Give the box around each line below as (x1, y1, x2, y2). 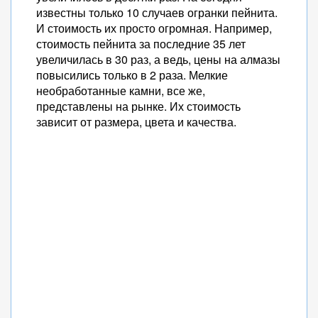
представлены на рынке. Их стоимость (36, 98, 241, 114)
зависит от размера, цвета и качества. (36, 114, 236, 130)
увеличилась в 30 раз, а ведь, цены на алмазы (36, 51, 280, 67)
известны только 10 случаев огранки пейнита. (36, 4, 278, 21)
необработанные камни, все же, (36, 82, 205, 99)
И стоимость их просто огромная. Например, (36, 20, 272, 36)
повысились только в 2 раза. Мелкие (36, 67, 228, 83)
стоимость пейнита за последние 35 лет (36, 35, 246, 52)
